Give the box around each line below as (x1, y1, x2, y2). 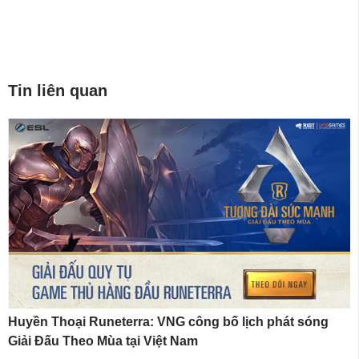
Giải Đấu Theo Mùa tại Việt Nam (8, 333, 198, 348)
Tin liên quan (8, 82, 107, 100)
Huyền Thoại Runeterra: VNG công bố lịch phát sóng (8, 314, 329, 329)
